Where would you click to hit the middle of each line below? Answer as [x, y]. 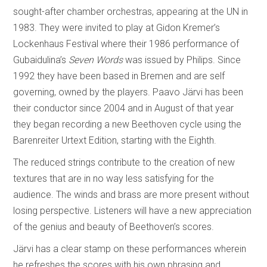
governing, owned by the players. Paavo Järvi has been [128, 92]
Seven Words [96, 60]
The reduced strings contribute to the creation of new [124, 162]
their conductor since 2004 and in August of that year [124, 108]
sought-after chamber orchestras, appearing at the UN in [131, 11]
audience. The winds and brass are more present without [131, 194]
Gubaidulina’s [41, 60]
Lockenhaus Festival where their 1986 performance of [126, 44]
